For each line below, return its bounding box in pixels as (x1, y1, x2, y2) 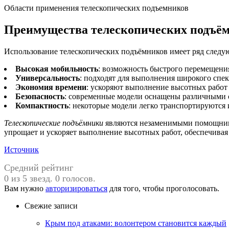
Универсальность (15, 73, 80, 82)
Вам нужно (4, 184, 45, 193)
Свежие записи (25, 201, 78, 210)
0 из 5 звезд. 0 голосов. (4, 173, 96, 184)
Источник (4, 145, 39, 154)
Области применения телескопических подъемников (4, 4, 189, 13)
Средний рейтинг (4, 162, 73, 173)
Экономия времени (15, 82, 86, 91)
